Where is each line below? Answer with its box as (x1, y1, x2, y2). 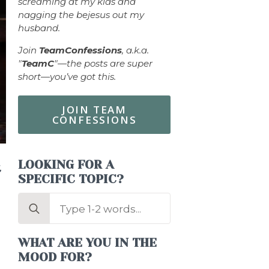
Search (18, 195, 54, 207)
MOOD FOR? (18, 250, 92, 264)
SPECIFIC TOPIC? (18, 172, 124, 186)
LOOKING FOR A (18, 157, 114, 172)
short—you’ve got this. (18, 70, 118, 82)
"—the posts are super (54, 57, 153, 69)
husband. (18, 22, 60, 34)
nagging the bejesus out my (18, 8, 144, 20)
